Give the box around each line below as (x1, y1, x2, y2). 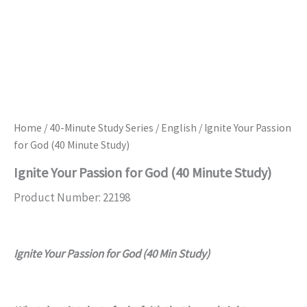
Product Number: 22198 (14, 189, 130, 205)
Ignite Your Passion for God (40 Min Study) (14, 246, 210, 262)
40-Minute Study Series (49, 121, 153, 135)
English (161, 121, 197, 135)
